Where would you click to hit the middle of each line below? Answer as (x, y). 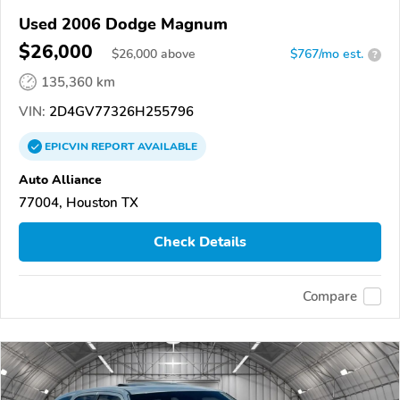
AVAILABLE (166, 147)
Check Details (200, 242)
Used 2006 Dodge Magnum (123, 25)
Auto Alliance (60, 180)
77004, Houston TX (79, 203)
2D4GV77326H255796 (120, 112)
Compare (330, 297)
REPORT (113, 147)
